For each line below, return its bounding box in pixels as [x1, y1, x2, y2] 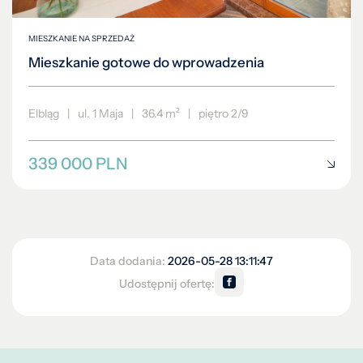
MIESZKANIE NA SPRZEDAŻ [28, 33, 135, 45]
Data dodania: [90, 254, 168, 269]
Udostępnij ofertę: [119, 275, 215, 291]
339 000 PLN [28, 154, 128, 174]
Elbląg [28, 106, 59, 122]
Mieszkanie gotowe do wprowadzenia [28, 54, 264, 71]
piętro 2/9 [199, 106, 249, 122]
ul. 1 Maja [78, 106, 123, 122]
